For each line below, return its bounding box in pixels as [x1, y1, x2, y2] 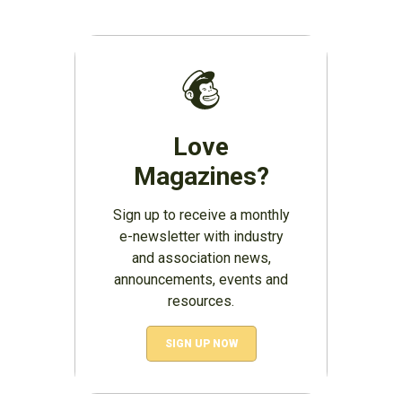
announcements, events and [114, 270, 288, 288]
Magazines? [133, 161, 269, 191]
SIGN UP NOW [164, 336, 238, 350]
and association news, [131, 249, 271, 267]
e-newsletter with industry [118, 227, 284, 245]
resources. [168, 292, 234, 310]
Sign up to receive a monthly [112, 205, 290, 223]
